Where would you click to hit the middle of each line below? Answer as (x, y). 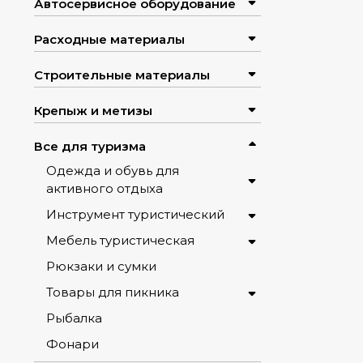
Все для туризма (90, 147)
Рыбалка (74, 318)
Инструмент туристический (135, 215)
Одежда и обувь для (113, 171)
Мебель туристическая (120, 241)
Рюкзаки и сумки (101, 267)
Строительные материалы (122, 75)
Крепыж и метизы (93, 111)
